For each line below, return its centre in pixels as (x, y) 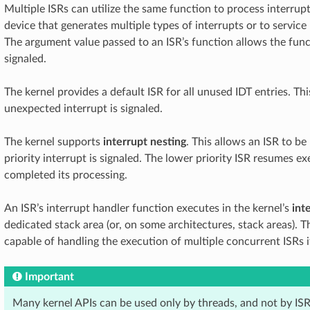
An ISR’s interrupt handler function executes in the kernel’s (148, 208)
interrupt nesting (145, 142)
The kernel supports (54, 142)
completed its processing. (66, 175)
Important (49, 277)
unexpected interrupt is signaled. (83, 109)
